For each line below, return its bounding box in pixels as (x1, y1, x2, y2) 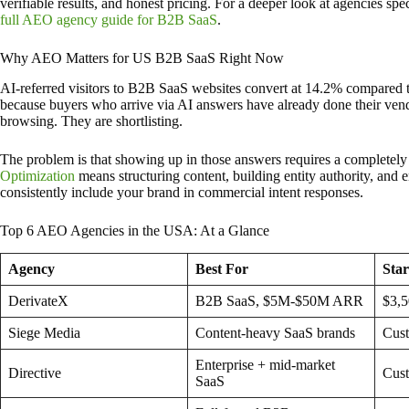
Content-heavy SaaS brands (195, 324, 355, 341)
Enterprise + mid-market (195, 356, 335, 372)
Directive (8, 364, 61, 381)
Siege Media (8, 324, 80, 341)
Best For (195, 260, 248, 277)
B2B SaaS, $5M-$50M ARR (195, 292, 363, 309)
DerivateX (8, 292, 68, 309)
